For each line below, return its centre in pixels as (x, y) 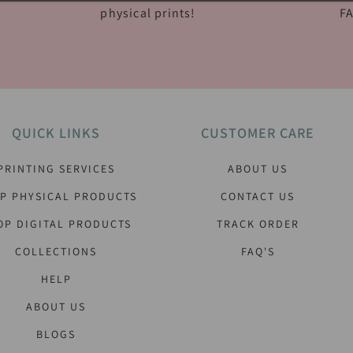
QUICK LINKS (56, 133)
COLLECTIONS (56, 251)
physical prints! (148, 13)
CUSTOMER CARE (258, 133)
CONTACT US (258, 196)
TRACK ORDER (258, 224)
